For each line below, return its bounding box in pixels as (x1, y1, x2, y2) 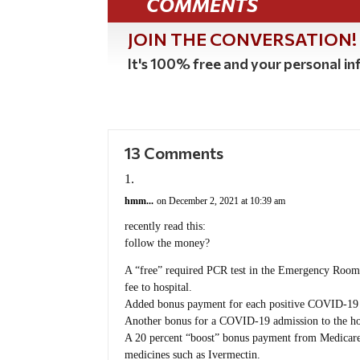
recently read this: (125, 219, 207, 232)
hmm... (125, 194, 154, 207)
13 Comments (125, 142, 224, 162)
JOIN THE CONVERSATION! (128, 28, 358, 51)
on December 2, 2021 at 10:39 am (157, 194, 286, 207)
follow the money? (125, 236, 211, 249)
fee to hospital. (125, 281, 193, 294)
